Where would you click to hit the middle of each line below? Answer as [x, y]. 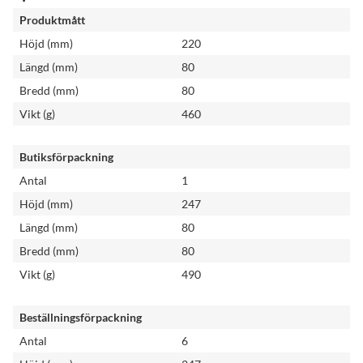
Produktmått [52, 20]
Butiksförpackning [66, 157]
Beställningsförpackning [81, 317]
